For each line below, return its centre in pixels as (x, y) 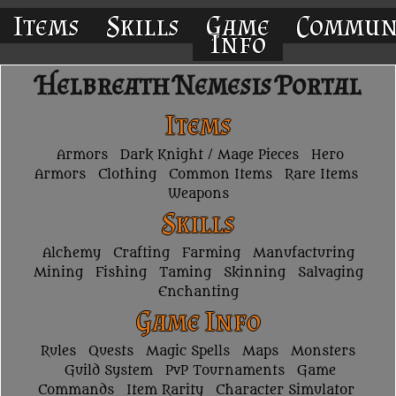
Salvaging (330, 273)
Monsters (323, 352)
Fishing (121, 273)
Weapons (198, 194)
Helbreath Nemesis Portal (198, 85)
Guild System (109, 371)
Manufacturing (303, 254)
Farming (211, 254)
